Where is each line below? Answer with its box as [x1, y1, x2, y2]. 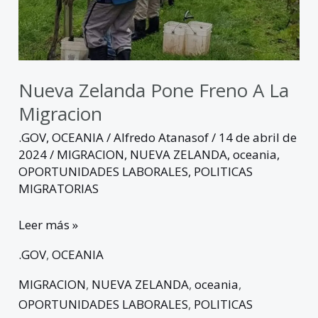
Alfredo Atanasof [114, 128, 212, 146]
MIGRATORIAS [18, 180, 99, 197]
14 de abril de [219, 128, 297, 146]
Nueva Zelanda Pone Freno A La [18, 77, 290, 103]
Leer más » [18, 216, 79, 234]
